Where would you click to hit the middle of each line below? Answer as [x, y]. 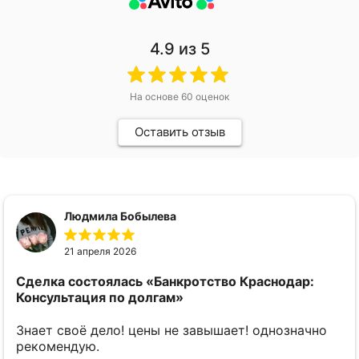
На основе [155, 97]
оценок [211, 97]
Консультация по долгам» [100, 298]
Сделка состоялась [79, 282]
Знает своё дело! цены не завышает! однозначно [171, 330]
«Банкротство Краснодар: [230, 282]
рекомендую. [58, 346]
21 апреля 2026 [100, 252]
